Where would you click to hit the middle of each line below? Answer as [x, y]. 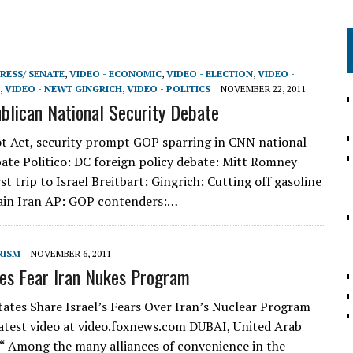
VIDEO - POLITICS [169, 89]
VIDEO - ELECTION [210, 74]
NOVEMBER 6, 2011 [71, 253]
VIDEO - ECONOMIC [115, 74]
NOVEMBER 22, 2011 [263, 89]
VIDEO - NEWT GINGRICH [63, 89]
